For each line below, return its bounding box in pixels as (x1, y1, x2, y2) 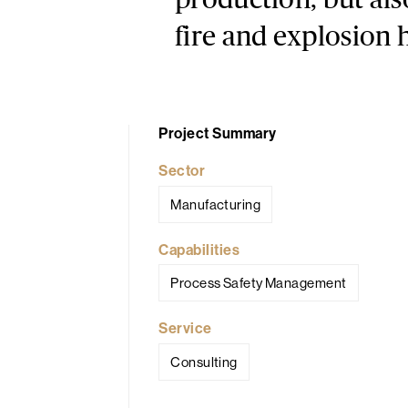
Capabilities (158, 240, 240, 259)
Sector (158, 161, 206, 180)
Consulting (170, 352, 238, 371)
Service (158, 319, 212, 338)
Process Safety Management (170, 274, 347, 292)
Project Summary (158, 124, 277, 143)
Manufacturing (170, 195, 261, 213)
